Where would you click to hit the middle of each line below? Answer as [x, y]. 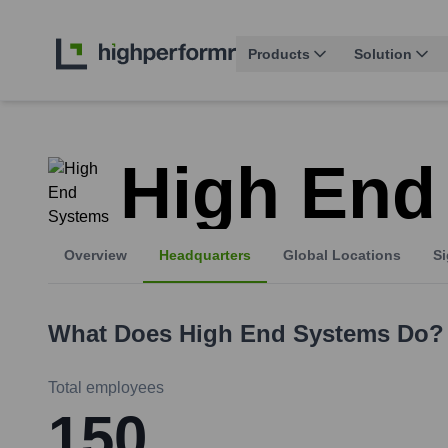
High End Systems [284, 334]
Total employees [106, 388]
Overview [95, 255]
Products [279, 54]
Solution [383, 54]
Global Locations [342, 255]
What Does [113, 334]
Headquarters [205, 255]
